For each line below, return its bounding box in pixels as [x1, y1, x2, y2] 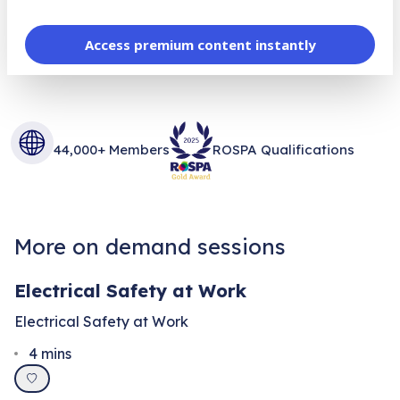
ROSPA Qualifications [212, 140, 354, 158]
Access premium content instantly [84, 35, 316, 54]
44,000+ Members [54, 140, 170, 158]
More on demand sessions [14, 232, 286, 260]
